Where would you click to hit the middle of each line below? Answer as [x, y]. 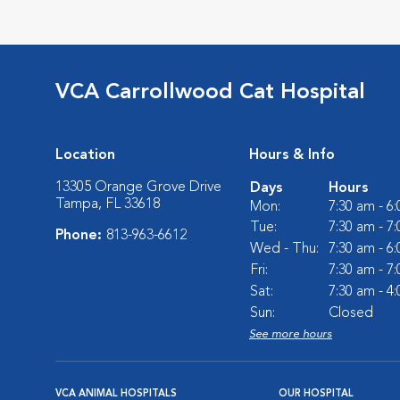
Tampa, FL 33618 [108, 204]
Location [85, 155]
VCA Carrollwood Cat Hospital [210, 92]
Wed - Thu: [284, 249]
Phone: [81, 235]
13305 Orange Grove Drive [138, 187]
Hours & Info [292, 155]
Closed [351, 313]
